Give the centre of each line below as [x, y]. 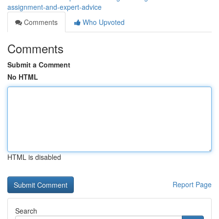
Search [26, 211]
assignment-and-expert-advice [55, 7]
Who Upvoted [103, 22]
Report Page [192, 184]
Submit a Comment [39, 65]
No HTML [23, 77]
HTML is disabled [34, 157]
